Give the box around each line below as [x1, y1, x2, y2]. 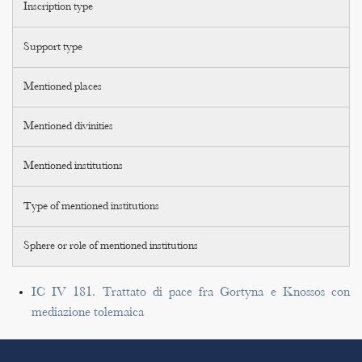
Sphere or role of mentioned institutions [23, 240, 199, 252]
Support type [23, 41, 83, 53]
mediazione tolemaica [32, 305, 144, 320]
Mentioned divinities [23, 121, 114, 133]
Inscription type [23, 2, 94, 14]
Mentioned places [23, 81, 103, 93]
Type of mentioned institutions [23, 200, 160, 213]
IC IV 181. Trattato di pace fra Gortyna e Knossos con [32, 285, 350, 300]
